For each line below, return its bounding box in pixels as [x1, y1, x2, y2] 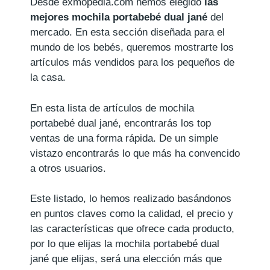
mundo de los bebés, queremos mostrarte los [30, 42, 234, 54]
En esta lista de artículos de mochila [30, 102, 194, 114]
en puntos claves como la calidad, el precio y [30, 208, 233, 220]
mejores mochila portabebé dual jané [30, 11, 207, 24]
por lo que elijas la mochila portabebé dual [30, 238, 219, 250]
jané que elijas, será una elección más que [30, 253, 222, 265]
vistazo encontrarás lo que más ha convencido [30, 147, 240, 159]
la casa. [30, 72, 66, 84]
